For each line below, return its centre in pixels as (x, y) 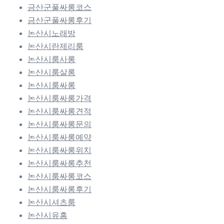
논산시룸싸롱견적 (59, 111)
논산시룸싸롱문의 (59, 124)
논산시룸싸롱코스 (59, 176)
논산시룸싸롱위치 (59, 150)
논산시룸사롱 (51, 59)
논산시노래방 (51, 33)
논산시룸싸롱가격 (59, 98)
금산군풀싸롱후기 (59, 20)
